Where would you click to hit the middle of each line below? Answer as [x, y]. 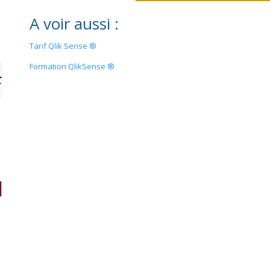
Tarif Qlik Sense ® [63, 46]
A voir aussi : [74, 24]
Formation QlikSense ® [72, 66]
